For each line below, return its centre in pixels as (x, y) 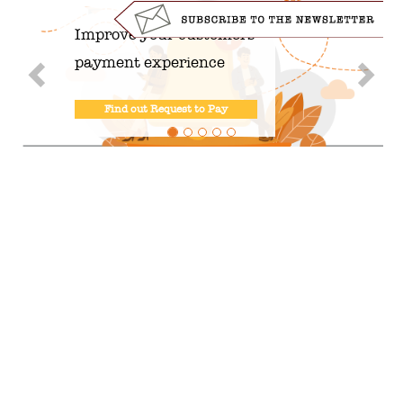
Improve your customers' (166, 35)
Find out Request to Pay (166, 109)
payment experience (149, 63)
